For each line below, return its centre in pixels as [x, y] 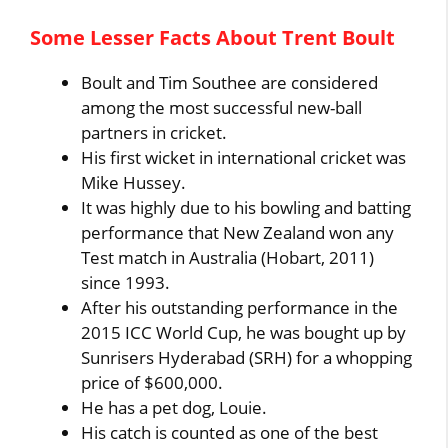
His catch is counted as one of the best [230, 432]
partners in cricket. [154, 132]
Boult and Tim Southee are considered [230, 82]
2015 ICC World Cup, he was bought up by [244, 332]
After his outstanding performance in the [240, 307]
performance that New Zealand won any [238, 232]
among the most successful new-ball [222, 107]
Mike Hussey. [134, 182]
